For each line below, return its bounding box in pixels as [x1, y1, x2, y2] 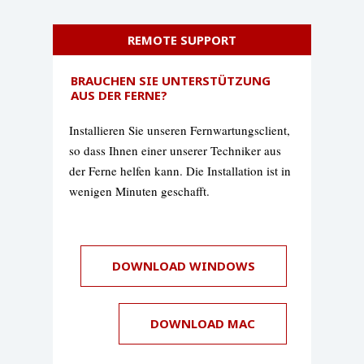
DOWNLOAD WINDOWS [112, 258, 255, 275]
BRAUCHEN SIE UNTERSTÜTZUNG [71, 72, 271, 89]
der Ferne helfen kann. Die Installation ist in [69, 162, 291, 180]
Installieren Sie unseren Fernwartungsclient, [69, 122, 290, 139]
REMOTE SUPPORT [128, 32, 236, 49]
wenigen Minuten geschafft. [69, 183, 214, 200]
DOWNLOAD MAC [150, 315, 255, 332]
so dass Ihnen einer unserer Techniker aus [69, 142, 281, 159]
